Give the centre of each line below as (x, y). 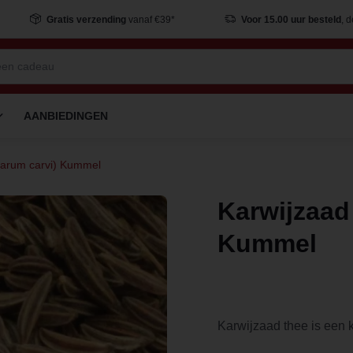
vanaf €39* (150, 20)
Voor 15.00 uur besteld (291, 20)
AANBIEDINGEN (66, 116)
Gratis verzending (86, 20)
